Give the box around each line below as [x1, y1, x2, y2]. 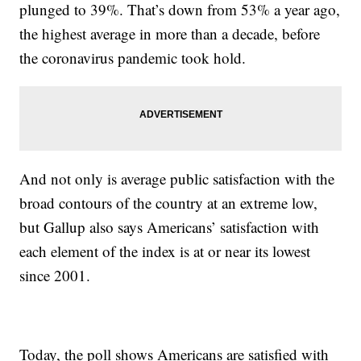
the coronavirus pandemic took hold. [19, 48, 247, 68]
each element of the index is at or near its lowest [19, 241, 311, 262]
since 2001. [19, 265, 91, 286]
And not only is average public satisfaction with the [19, 168, 335, 189]
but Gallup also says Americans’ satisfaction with [19, 217, 320, 238]
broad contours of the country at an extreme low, [19, 193, 318, 214]
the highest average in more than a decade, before [19, 23, 321, 44]
